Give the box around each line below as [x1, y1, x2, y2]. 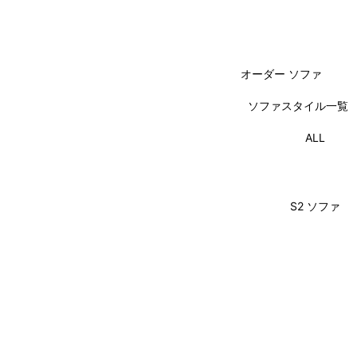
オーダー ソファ [241, 66, 322, 80]
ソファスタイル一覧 [248, 98, 348, 112]
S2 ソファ [289, 198, 340, 213]
